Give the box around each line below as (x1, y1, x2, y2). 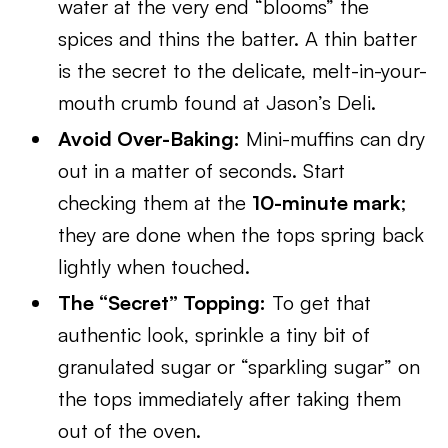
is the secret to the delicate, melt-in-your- (58, 58, 428, 83)
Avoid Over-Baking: (58, 126, 241, 151)
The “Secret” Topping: (58, 290, 267, 315)
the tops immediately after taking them (58, 386, 402, 411)
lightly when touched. (58, 254, 251, 279)
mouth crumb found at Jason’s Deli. (58, 90, 377, 115)
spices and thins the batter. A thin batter (58, 26, 418, 51)
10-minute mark (252, 190, 401, 215)
